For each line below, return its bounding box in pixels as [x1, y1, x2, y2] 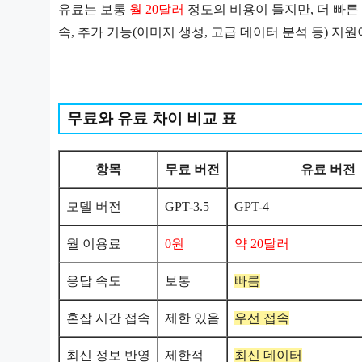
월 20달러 [129, 2, 184, 16]
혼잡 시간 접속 [66, 310, 150, 325]
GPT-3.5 [165, 199, 209, 213]
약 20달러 [234, 236, 289, 250]
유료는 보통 [58, 2, 129, 16]
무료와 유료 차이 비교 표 [67, 109, 237, 127]
